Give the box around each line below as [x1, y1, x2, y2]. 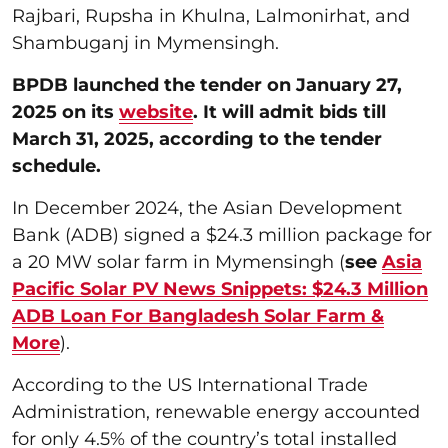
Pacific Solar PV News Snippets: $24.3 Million [12, 277, 428, 300]
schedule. [12, 154, 111, 177]
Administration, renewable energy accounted [12, 400, 420, 423]
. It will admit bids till [193, 100, 386, 123]
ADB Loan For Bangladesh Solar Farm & [12, 304, 384, 327]
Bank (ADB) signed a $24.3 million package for [12, 223, 432, 246]
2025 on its [12, 100, 119, 123]
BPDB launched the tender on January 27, [12, 73, 402, 96]
